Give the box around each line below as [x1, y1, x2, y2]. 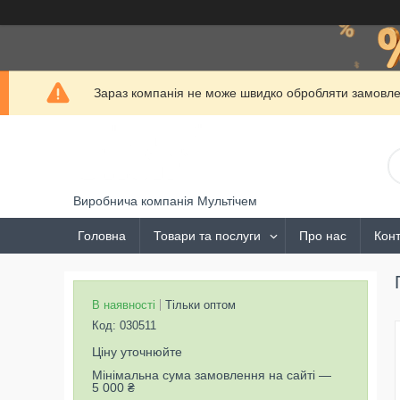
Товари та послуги [154, 229, 261, 243]
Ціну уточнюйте [92, 345, 182, 359]
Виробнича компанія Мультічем [73, 194, 257, 208]
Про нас [299, 229, 346, 243]
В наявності [92, 298, 155, 312]
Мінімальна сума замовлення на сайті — [92, 368, 331, 382]
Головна [78, 229, 126, 243]
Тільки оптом [165, 298, 236, 312]
